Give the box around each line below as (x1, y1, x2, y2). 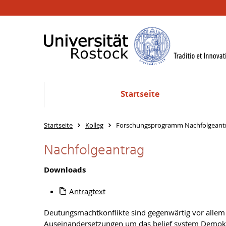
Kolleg (85, 121, 103, 130)
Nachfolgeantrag (44, 139, 144, 162)
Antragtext (69, 186, 105, 196)
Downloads (44, 164, 86, 175)
